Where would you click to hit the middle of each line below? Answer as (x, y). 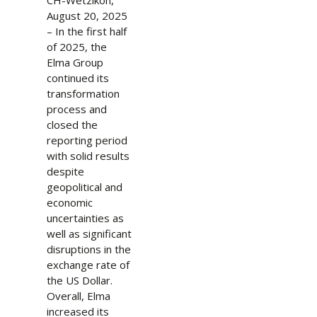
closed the (72, 125)
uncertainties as (85, 218)
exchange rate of (88, 265)
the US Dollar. (79, 280)
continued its (77, 78)
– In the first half (86, 31)
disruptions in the (88, 249)
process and (76, 109)
